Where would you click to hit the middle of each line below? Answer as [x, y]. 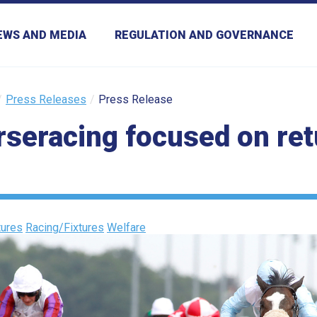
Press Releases [46, 99]
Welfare [126, 227]
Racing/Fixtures [65, 227]
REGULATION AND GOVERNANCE [204, 35]
